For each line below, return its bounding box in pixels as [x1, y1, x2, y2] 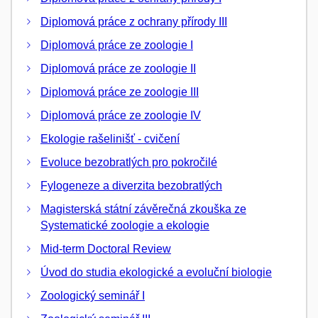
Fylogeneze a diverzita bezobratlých [40, 180, 222, 192]
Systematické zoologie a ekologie [40, 219, 209, 232]
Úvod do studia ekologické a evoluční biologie [40, 266, 272, 279]
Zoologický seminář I [40, 290, 145, 302]
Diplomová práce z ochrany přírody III [40, 16, 227, 28]
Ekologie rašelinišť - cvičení [40, 133, 180, 146]
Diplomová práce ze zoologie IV [40, 109, 201, 122]
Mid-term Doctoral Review [40, 243, 171, 256]
